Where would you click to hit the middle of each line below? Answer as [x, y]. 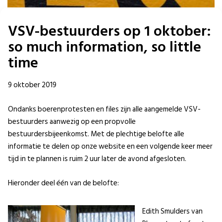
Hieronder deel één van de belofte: [63, 183]
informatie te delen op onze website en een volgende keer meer [110, 147]
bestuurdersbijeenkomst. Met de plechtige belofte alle [96, 134]
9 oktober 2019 [32, 85]
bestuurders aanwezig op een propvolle [72, 122]
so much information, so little [105, 47]
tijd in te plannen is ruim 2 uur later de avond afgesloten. [97, 159]
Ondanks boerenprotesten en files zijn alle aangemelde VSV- [104, 110]
